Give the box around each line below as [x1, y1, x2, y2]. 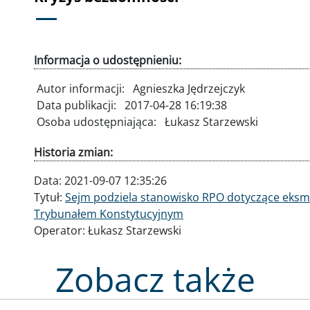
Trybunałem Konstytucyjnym [34, 206, 183, 221]
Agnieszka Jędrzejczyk [133, 80, 245, 96]
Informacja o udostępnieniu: [34, 52, 181, 68]
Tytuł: [34, 189, 65, 205]
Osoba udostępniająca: [37, 113, 159, 129]
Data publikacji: [37, 97, 119, 113]
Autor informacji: [37, 80, 127, 96]
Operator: [34, 222, 88, 238]
